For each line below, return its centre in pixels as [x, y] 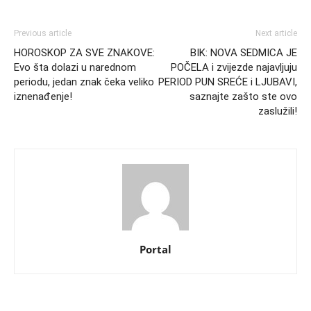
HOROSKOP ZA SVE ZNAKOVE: [84, 53]
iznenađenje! [43, 97]
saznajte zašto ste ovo [243, 97]
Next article [276, 34]
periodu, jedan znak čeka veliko [84, 82]
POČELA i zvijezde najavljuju [234, 68]
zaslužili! [278, 111]
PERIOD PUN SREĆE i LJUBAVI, [228, 82]
